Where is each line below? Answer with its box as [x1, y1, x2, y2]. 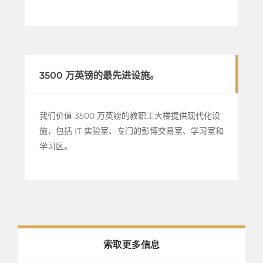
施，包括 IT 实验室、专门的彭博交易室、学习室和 [39, 125, 224, 136]
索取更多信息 [103, 238, 160, 250]
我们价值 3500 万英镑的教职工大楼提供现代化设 [39, 110, 220, 121]
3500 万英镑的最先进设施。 [39, 69, 159, 81]
